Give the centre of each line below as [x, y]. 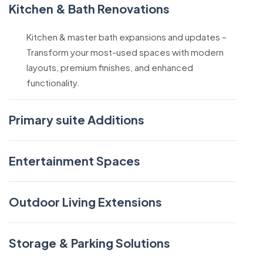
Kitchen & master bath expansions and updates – [127, 37]
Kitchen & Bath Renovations [89, 9]
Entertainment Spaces [75, 161]
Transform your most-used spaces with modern [125, 52]
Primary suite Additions [77, 120]
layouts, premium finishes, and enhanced [110, 68]
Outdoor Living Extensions [85, 202]
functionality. [53, 83]
